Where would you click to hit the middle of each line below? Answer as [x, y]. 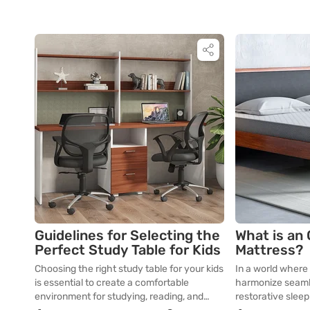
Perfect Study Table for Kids [128, 249]
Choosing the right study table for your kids [129, 268]
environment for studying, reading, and [119, 296]
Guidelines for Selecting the [127, 235]
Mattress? [269, 249]
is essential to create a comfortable [112, 282]
